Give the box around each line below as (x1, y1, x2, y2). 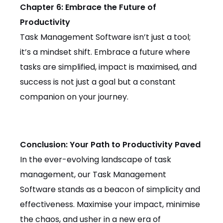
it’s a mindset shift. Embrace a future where (20, 46, 190, 58)
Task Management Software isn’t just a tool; (20, 31, 191, 43)
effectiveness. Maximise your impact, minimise (20, 199, 200, 211)
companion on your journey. (20, 91, 128, 103)
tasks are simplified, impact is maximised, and (20, 61, 197, 73)
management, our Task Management (20, 169, 166, 181)
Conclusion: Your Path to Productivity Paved (20, 139, 201, 151)
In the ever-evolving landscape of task (20, 154, 171, 166)
